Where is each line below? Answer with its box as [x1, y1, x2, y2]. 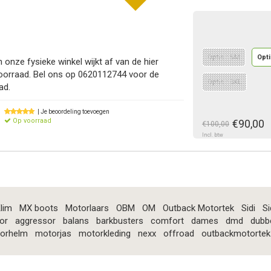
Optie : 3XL [207, 78, 241, 87]
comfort [150, 215, 184, 227]
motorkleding [78, 228, 131, 240]
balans [62, 215, 89, 227]
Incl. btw [202, 132, 223, 139]
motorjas [34, 228, 71, 240]
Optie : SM [207, 53, 240, 62]
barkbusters [96, 215, 143, 227]
